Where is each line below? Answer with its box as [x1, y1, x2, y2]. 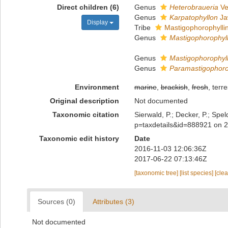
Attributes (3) [93, 197, 134, 206]
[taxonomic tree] [134, 169, 180, 177]
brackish [160, 83, 188, 91]
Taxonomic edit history [39, 134, 119, 142]
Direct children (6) [56, 3, 119, 11]
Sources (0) [38, 197, 75, 206]
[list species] [179, 169, 215, 177]
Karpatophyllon [169, 13, 218, 21]
